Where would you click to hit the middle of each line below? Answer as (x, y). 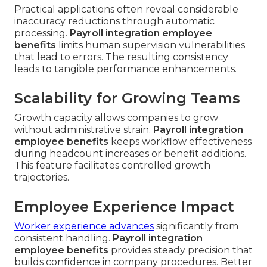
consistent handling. (63, 238)
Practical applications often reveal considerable (126, 10)
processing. (42, 33)
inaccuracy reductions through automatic (114, 21)
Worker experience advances (84, 226)
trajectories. (42, 178)
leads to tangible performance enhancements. (125, 69)
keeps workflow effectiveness (180, 142)
